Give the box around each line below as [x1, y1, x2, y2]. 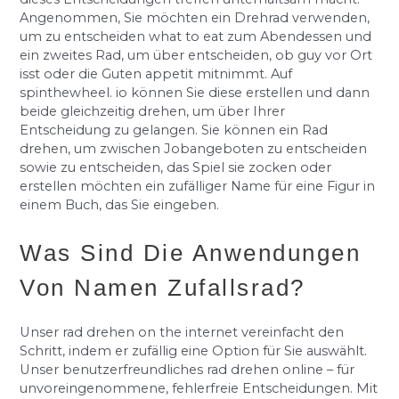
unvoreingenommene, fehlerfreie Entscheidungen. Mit [20, 379, 379, 396]
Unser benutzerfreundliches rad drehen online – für [20, 361, 355, 378]
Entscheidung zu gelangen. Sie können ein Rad [20, 122, 329, 139]
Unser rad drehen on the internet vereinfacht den [20, 323, 345, 340]
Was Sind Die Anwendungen [20, 239, 362, 266]
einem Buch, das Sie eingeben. [20, 197, 220, 214]
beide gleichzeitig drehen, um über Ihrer [20, 103, 286, 120]
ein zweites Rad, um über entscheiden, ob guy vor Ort [20, 47, 373, 64]
